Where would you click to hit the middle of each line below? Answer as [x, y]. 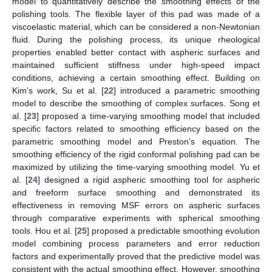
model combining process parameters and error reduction [136, 243]
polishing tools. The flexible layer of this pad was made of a [136, 14]
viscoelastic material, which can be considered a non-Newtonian [136, 26]
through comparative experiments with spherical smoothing [136, 218]
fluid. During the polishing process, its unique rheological [136, 39]
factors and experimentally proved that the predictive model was [136, 256]
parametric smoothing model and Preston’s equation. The [136, 141]
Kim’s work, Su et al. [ [58, 90]
